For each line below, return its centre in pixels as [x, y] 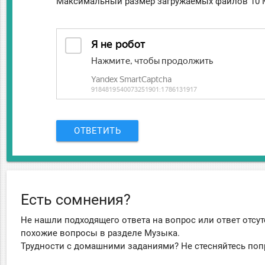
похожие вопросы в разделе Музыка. [101, 233]
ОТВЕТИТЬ [98, 130]
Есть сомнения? [76, 199]
